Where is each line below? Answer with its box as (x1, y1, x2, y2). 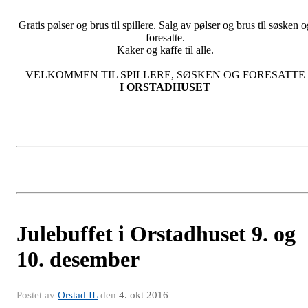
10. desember (16, 246, 140, 272)
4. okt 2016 (119, 289, 168, 300)
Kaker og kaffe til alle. (116, 43, 214, 56)
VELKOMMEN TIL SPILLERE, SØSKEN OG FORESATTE (25, 68, 305, 80)
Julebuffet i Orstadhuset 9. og (16, 221, 296, 246)
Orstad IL (58, 289, 98, 300)
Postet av (16, 289, 58, 300)
